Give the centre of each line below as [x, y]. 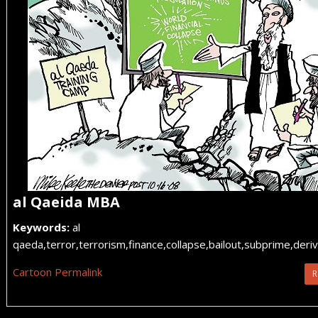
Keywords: [41, 227]
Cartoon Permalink [57, 272]
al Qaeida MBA [66, 202]
